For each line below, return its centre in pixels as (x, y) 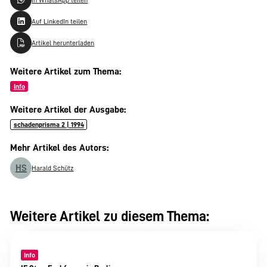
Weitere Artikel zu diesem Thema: (110, 217)
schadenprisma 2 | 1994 (49, 125)
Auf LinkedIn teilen (60, 21)
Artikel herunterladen (63, 43)
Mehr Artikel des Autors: (60, 148)
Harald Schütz (53, 168)
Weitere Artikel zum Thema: (66, 72)
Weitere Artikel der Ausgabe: (68, 110)
